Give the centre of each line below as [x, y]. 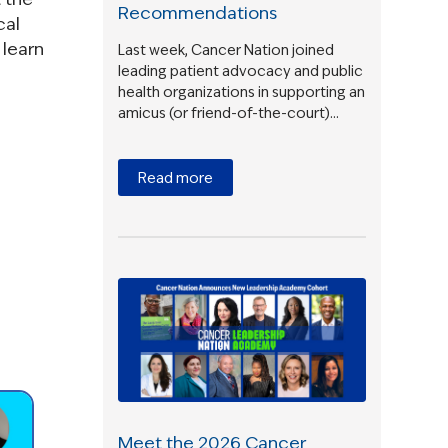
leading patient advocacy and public [241, 70]
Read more [176, 177]
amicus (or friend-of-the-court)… [229, 112]
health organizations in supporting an [242, 91]
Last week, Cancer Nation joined [226, 49]
